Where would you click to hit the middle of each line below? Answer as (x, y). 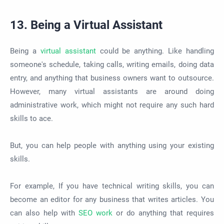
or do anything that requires (163, 213)
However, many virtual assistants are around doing (112, 92)
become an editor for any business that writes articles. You (112, 200)
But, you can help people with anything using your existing (112, 146)
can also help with (44, 213)
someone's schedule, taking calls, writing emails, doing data (112, 65)
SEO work (95, 213)
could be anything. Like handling (155, 51)
